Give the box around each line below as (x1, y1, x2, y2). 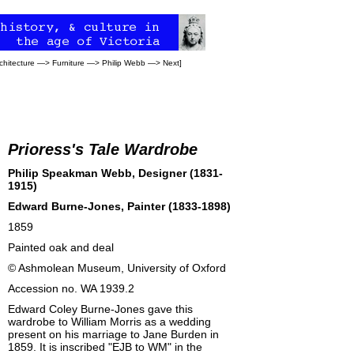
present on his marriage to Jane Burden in (8, 328, 219, 341)
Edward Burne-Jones (8, 200, 121, 213)
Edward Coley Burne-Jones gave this (8, 303, 193, 315)
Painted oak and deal (8, 241, 114, 254)
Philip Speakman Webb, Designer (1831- (8, 167, 223, 179)
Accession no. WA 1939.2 (8, 282, 134, 295)
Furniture (52, 58, 85, 67)
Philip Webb (102, 58, 145, 67)
